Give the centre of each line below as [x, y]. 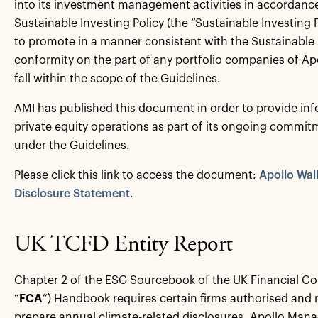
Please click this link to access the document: [136, 175]
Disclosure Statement [72, 194]
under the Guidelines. [72, 146]
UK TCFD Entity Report [126, 246]
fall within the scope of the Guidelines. [119, 79]
